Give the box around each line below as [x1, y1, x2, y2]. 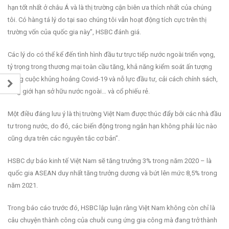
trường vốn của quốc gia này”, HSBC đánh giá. [8, 28, 141, 36]
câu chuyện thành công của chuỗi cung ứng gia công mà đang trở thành [8, 216, 217, 224]
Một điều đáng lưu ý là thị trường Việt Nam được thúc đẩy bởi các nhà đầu [8, 109, 221, 118]
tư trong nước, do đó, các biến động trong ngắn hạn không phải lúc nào [8, 122, 217, 130]
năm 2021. [8, 181, 38, 189]
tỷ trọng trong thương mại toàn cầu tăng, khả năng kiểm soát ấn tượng [8, 62, 212, 71]
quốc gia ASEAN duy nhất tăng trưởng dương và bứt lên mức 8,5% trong [8, 169, 217, 177]
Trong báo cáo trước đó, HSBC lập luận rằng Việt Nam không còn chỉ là [8, 203, 215, 212]
